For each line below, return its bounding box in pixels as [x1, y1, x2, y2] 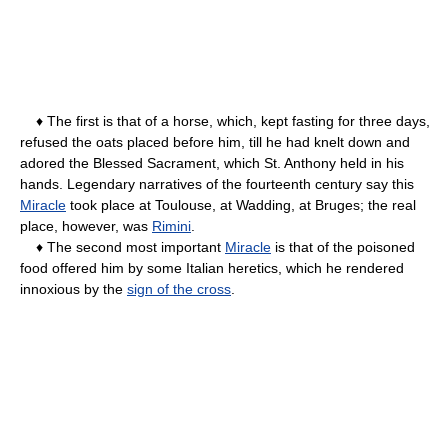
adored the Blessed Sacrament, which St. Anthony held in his [20, 154, 404, 171]
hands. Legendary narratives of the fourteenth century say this [20, 175, 414, 192]
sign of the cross [127, 280, 231, 297]
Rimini [152, 217, 191, 234]
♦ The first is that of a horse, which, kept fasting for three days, [20, 112, 430, 129]
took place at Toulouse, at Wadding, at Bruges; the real [66, 196, 416, 213]
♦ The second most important [20, 238, 225, 255]
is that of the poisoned [271, 238, 415, 255]
